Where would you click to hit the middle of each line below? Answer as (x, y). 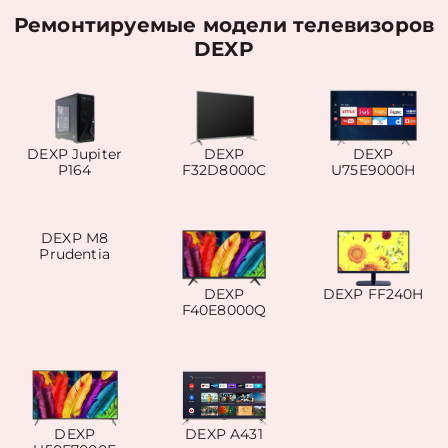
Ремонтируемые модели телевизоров (224, 25)
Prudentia (74, 254)
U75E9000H (373, 170)
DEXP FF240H (373, 294)
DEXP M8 (75, 238)
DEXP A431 (224, 434)
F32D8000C (224, 170)
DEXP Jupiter (75, 154)
